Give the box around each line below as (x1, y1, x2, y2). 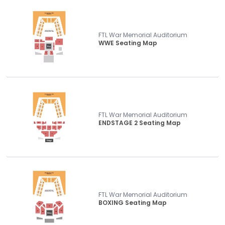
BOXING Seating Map (98, 198, 167, 207)
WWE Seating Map (98, 39, 157, 47)
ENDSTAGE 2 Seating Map (98, 119, 181, 127)
